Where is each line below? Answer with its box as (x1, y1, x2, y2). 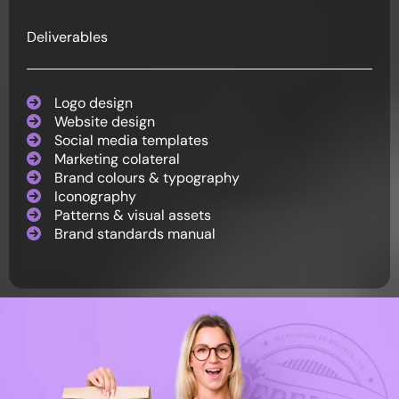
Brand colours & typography (54, 167, 240, 187)
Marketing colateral (54, 149, 180, 168)
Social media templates (54, 130, 208, 150)
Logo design (54, 93, 133, 112)
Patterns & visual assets (54, 205, 211, 224)
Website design (54, 111, 155, 131)
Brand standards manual (54, 224, 216, 243)
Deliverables (27, 27, 108, 46)
